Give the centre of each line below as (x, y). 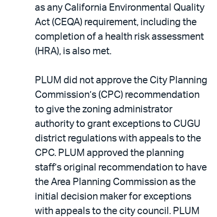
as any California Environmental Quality (120, 8)
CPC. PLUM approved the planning (109, 153)
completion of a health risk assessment (119, 37)
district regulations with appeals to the (118, 138)
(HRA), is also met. (73, 51)
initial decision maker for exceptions (113, 196)
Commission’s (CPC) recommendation (117, 95)
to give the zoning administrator (104, 109)
